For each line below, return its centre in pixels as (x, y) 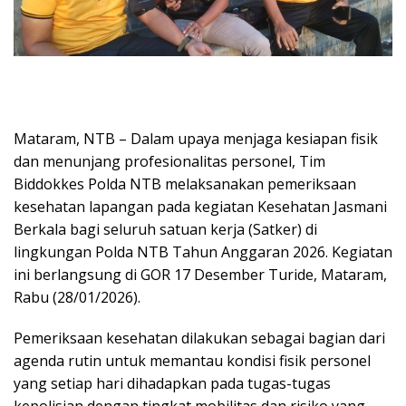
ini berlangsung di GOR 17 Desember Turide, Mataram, (200, 274)
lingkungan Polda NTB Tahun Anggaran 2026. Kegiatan (203, 251)
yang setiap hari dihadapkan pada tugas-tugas (172, 383)
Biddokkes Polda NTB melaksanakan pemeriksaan (185, 184)
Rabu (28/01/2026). (77, 297)
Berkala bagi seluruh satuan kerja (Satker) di (165, 229)
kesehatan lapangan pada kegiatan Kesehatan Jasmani (200, 206)
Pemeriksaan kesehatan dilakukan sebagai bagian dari (199, 338)
